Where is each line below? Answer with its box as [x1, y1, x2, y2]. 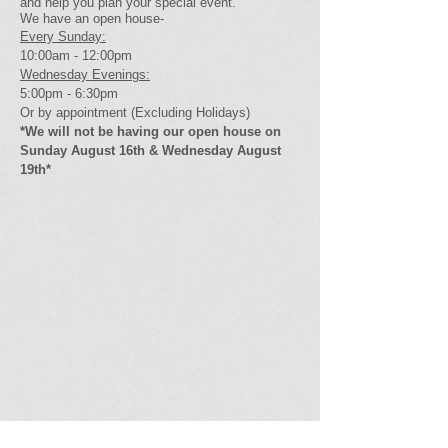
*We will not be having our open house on [20, 124, 281, 139]
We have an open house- [20, 11, 164, 26]
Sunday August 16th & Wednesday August [20, 143, 281, 158]
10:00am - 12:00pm [20, 48, 132, 63]
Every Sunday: [20, 29, 106, 44]
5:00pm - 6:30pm [20, 86, 118, 101]
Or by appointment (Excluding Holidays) [20, 105, 250, 120]
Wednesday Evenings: [20, 67, 150, 82]
